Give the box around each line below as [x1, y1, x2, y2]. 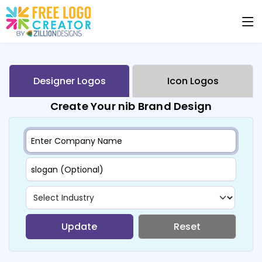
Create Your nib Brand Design [50, 99, 212, 113]
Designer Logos [33, 74, 106, 88]
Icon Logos [167, 74, 219, 88]
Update [61, 219, 98, 233]
